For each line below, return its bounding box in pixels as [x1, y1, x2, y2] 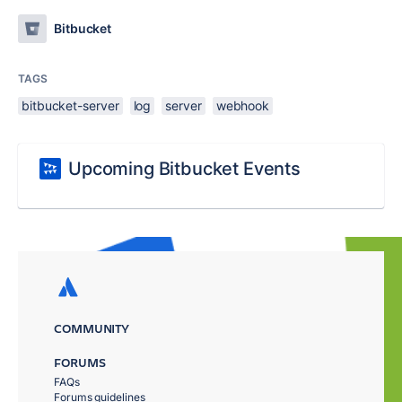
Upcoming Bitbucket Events [68, 158, 301, 179]
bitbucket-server [22, 98, 119, 113]
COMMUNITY [54, 319, 130, 336]
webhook [215, 98, 270, 113]
